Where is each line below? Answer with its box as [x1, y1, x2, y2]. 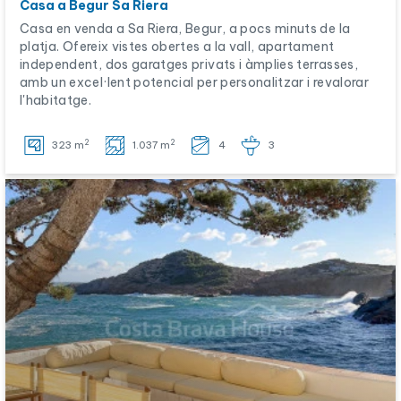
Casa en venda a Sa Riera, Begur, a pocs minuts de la [20, 21, 351, 37]
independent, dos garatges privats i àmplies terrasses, [20, 56, 358, 73]
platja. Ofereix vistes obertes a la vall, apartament [20, 38, 335, 55]
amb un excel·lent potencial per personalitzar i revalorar [20, 74, 369, 90]
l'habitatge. [20, 92, 92, 108]
